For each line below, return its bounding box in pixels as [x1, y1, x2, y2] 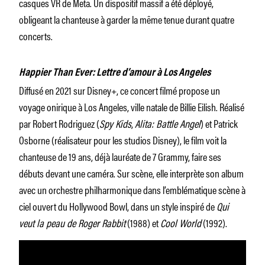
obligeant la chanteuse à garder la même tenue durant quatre [19, 11, 234, 27]
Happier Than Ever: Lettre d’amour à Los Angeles [19, 67, 211, 79]
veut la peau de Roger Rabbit [19, 214, 125, 230]
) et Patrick [201, 115, 238, 131]
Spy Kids [99, 115, 131, 131]
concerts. [19, 27, 53, 43]
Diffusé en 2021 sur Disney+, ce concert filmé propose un [19, 82, 220, 98]
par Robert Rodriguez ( [19, 115, 99, 131]
